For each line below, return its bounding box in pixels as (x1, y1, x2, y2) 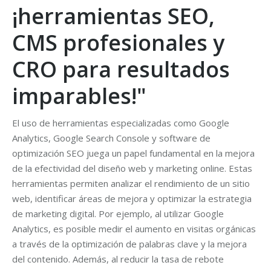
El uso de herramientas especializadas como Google (12, 117, 229, 129)
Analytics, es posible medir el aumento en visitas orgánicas (12, 223, 256, 235)
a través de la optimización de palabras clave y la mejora (12, 238, 247, 250)
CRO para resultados (12, 54, 230, 84)
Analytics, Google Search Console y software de (12, 132, 211, 144)
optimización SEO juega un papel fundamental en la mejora (12, 147, 255, 159)
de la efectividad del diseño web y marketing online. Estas (12, 162, 252, 174)
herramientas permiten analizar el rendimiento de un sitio (12, 177, 250, 189)
